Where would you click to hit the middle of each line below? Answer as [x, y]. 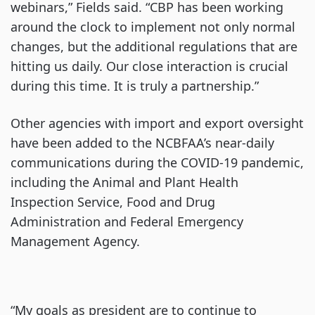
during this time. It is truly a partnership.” [135, 86]
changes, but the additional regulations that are [154, 46]
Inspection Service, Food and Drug [113, 202]
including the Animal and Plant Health [124, 182]
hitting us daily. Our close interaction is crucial [149, 66]
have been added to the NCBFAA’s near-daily [142, 143]
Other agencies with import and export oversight [157, 123]
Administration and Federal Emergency [127, 221]
